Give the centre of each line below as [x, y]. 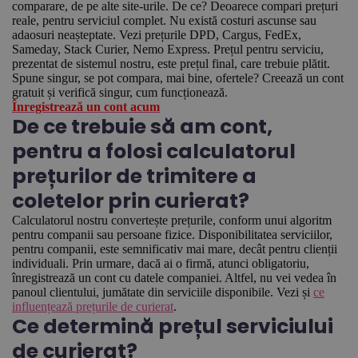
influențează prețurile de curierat [93, 306]
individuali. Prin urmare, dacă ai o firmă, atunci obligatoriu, [161, 263]
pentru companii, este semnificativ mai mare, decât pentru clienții [175, 249]
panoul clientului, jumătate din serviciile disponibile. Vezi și [163, 292]
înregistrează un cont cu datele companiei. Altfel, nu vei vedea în [174, 278]
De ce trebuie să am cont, [142, 127]
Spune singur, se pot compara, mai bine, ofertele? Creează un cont [178, 78]
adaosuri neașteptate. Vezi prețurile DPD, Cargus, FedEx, [157, 35]
